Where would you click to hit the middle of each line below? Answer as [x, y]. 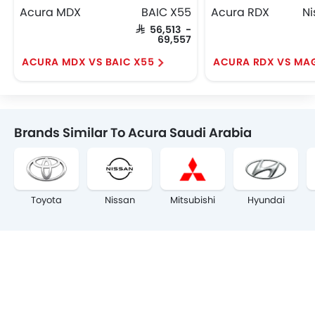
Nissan [120, 200]
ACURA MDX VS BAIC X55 [88, 62]
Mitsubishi [193, 200]
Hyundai [266, 200]
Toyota [46, 200]
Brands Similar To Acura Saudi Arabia [133, 133]
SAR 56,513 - [163, 29]
